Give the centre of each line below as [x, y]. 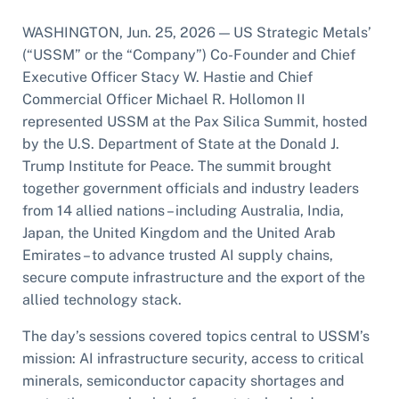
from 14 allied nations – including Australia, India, [183, 210]
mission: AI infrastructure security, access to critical [193, 358]
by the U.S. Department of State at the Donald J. [181, 143]
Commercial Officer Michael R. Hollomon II [164, 99]
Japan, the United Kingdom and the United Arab [179, 232]
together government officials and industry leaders [191, 188]
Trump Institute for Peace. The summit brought [177, 166]
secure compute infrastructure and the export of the [194, 277]
